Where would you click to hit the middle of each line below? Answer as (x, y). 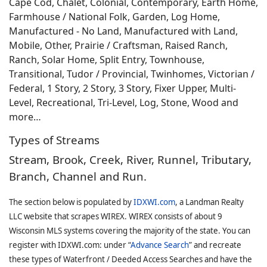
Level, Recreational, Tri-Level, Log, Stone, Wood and (124, 103)
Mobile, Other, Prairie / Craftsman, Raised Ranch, (118, 45)
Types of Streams (54, 140)
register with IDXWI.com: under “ (70, 245)
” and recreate (215, 245)
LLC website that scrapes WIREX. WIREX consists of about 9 (116, 216)
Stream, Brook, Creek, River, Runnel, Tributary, (130, 159)
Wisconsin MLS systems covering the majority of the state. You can (130, 231)
